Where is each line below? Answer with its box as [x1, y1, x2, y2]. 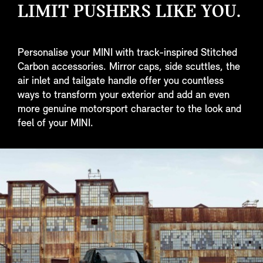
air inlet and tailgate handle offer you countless [18, 75, 224, 87]
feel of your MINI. [18, 117, 93, 129]
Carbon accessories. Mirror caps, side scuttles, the [18, 61, 240, 73]
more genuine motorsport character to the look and [18, 103, 241, 115]
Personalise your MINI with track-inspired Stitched [18, 47, 237, 59]
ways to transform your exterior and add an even [18, 89, 230, 101]
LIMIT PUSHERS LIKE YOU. [18, 3, 241, 22]
